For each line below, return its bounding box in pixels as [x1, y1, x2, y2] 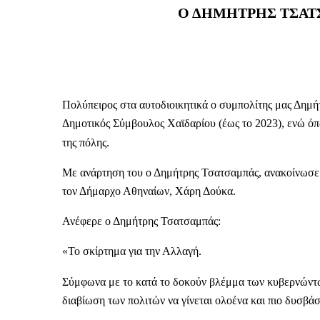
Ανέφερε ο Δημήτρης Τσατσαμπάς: [62, 215, 221, 228]
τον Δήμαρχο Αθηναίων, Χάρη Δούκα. [62, 184, 236, 197]
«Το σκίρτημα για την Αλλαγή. [62, 245, 201, 258]
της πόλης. [62, 136, 109, 149]
